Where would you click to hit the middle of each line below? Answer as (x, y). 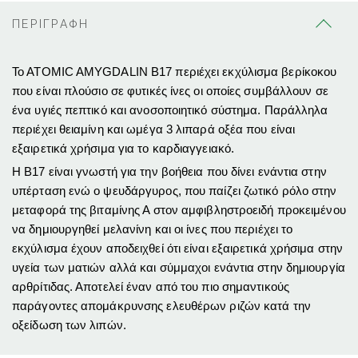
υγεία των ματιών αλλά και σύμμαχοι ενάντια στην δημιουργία (179, 268)
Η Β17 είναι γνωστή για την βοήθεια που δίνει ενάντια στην (169, 172)
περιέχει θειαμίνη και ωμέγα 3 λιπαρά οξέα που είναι (154, 129)
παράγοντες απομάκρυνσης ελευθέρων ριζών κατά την (161, 306)
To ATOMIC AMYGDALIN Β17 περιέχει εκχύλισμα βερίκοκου (175, 72)
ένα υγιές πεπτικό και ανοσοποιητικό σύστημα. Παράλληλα (170, 110)
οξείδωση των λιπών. (69, 325)
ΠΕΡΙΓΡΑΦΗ (51, 24)
